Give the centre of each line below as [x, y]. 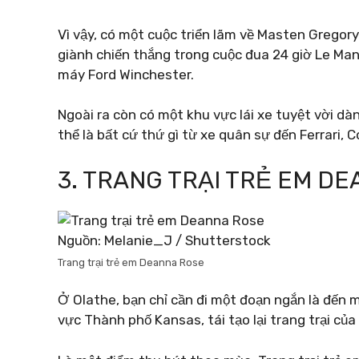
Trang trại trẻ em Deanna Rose [131, 262]
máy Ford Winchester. [126, 74]
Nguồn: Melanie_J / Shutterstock [164, 240]
